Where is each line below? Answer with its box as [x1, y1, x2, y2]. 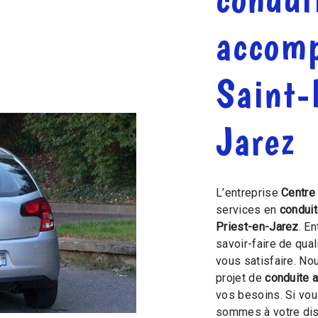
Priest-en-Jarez [216, 220, 299, 234]
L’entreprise [216, 186, 282, 199]
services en [216, 203, 280, 216]
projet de [216, 271, 265, 285]
